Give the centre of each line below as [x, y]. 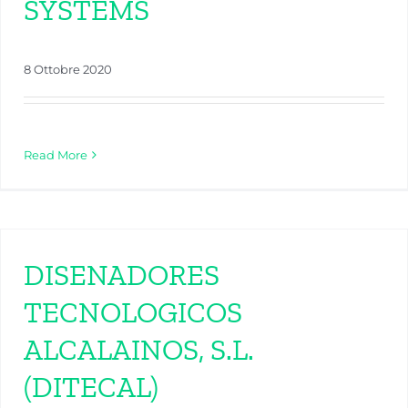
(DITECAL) [91, 388]
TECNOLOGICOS [133, 313]
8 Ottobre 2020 [68, 70]
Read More [56, 155]
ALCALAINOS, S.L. [139, 350]
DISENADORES [122, 275]
